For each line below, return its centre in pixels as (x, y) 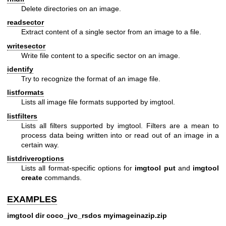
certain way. (40, 145)
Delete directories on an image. (71, 8)
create (32, 178)
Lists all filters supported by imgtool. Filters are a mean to (120, 125)
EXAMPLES (32, 200)
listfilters (22, 116)
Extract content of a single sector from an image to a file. (111, 32)
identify (20, 69)
